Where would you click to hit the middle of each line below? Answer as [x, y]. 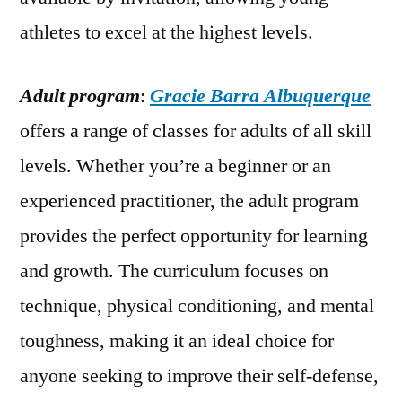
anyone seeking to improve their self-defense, [199, 376]
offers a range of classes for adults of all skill [196, 131]
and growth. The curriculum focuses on [174, 271]
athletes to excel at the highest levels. [166, 33]
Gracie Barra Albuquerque [260, 96]
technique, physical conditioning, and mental [197, 306]
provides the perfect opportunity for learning [194, 236]
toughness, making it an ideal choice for [177, 341]
